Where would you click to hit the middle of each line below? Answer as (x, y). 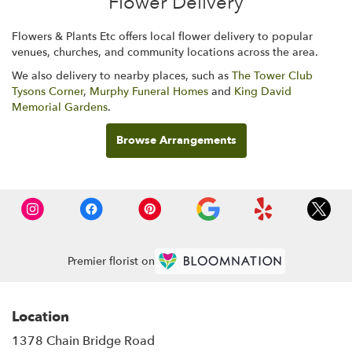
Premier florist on (111, 262)
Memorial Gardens (60, 107)
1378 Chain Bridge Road (83, 341)
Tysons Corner (48, 91)
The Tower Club (272, 75)
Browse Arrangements (176, 140)
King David (263, 91)
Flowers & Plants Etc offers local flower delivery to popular (162, 36)
